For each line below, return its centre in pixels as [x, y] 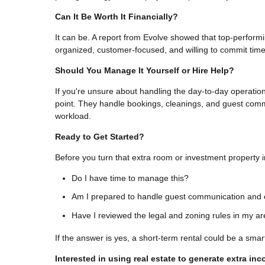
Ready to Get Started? [100, 136]
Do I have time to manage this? [130, 178]
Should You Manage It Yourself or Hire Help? [145, 70]
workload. [73, 116]
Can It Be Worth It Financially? [117, 16]
